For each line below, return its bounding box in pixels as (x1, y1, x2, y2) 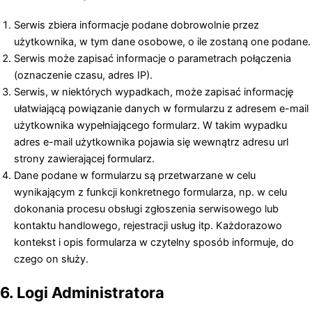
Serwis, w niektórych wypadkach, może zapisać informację (14, 85, 293, 98)
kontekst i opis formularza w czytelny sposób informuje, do (14, 235, 294, 249)
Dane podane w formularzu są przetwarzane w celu (14, 169, 256, 182)
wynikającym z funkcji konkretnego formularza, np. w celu (14, 185, 287, 198)
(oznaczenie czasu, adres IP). (14, 68, 153, 81)
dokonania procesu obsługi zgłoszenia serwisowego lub (14, 202, 279, 215)
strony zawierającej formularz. (14, 152, 155, 165)
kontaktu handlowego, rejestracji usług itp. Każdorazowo (14, 219, 282, 232)
